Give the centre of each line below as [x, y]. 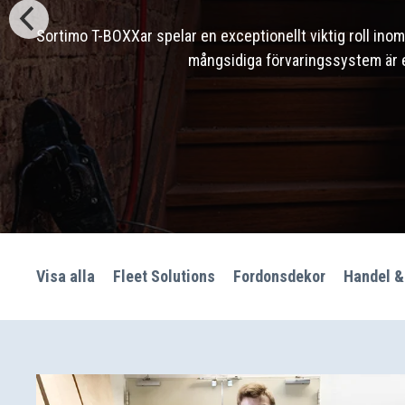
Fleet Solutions [164, 276]
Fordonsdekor [279, 276]
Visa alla [66, 276]
